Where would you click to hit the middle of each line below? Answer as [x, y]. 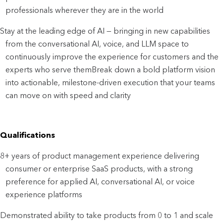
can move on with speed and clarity [68, 95]
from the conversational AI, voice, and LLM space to [97, 44]
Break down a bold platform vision [154, 69]
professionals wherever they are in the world [85, 10]
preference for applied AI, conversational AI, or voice [100, 181]
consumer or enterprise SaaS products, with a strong [99, 168]
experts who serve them [49, 69]
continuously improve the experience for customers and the [112, 56]
